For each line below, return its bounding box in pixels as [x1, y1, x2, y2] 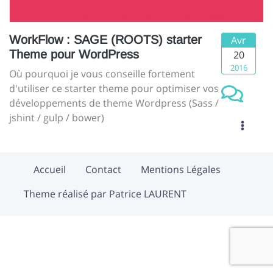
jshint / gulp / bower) [9, 111, 104, 125]
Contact [85, 163, 121, 177]
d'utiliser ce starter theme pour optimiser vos [9, 82, 219, 96]
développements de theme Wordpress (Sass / [9, 96, 219, 110]
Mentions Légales [141, 163, 221, 177]
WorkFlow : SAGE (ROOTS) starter [9, 33, 202, 47]
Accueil [34, 163, 66, 177]
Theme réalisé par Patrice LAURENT [24, 187, 186, 201]
